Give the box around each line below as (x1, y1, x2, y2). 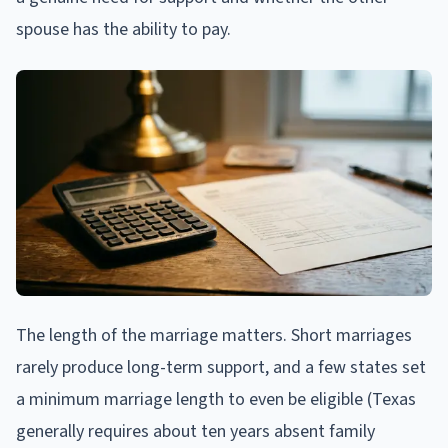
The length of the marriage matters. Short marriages (16, 323, 412, 349)
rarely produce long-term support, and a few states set (16, 355, 426, 381)
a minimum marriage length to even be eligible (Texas (16, 387, 416, 413)
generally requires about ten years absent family (16, 419, 375, 445)
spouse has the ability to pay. (16, 16, 231, 42)
